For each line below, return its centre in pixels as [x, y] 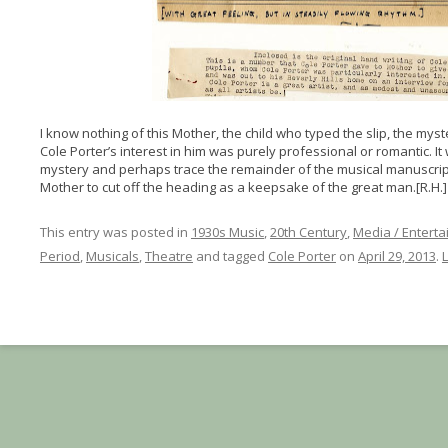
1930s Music [227, 232]
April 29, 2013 [396, 256]
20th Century [308, 232]
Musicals [112, 256]
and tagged [230, 256]
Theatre [168, 256]
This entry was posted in [115, 232]
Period [59, 256]
